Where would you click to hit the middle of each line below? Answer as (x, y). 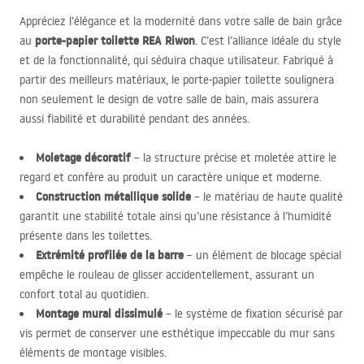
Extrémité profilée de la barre (110, 255)
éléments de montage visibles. (93, 353)
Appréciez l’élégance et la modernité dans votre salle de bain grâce (181, 21)
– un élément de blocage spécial (262, 255)
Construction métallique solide (113, 197)
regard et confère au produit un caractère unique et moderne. (171, 177)
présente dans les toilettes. (86, 236)
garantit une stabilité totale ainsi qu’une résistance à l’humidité (175, 216)
